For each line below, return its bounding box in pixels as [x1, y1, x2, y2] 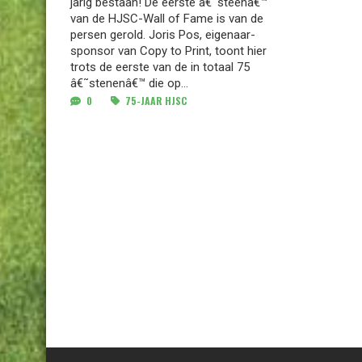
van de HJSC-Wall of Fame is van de [70, 11, 263, 26]
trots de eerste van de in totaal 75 [70, 60, 250, 74]
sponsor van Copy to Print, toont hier [70, 44, 267, 58]
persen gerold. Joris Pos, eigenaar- [70, 27, 255, 42]
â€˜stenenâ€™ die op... [70, 76, 188, 90]
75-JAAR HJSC [123, 94, 187, 107]
